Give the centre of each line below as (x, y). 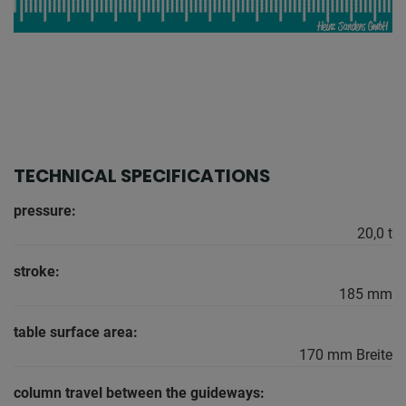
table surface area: (76, 333)
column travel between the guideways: (139, 393)
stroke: (37, 272)
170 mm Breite (346, 355)
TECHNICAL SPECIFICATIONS (142, 176)
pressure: (45, 211)
